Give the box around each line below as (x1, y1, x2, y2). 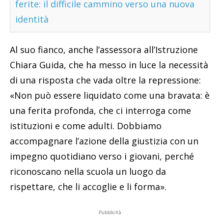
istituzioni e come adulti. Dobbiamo (10, 119, 162, 132)
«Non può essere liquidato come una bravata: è (10, 89, 210, 101)
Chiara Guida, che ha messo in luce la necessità (10, 58, 208, 71)
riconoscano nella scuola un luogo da (10, 165, 166, 177)
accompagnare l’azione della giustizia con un (10, 135, 198, 147)
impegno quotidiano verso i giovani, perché (10, 150, 194, 162)
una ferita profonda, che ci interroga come (10, 104, 191, 116)
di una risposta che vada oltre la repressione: (10, 74, 201, 86)
